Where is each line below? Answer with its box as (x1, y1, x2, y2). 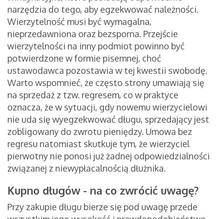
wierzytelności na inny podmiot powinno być (7, 41, 185, 52)
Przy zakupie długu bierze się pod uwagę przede (7, 201, 197, 213)
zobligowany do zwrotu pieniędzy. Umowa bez (7, 126, 192, 137)
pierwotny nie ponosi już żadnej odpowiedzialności (7, 151, 210, 162)
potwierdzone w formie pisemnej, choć (7, 53, 161, 64)
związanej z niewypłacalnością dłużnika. (7, 163, 168, 174)
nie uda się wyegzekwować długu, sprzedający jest (7, 114, 209, 125)
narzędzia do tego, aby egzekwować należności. (7, 4, 198, 15)
